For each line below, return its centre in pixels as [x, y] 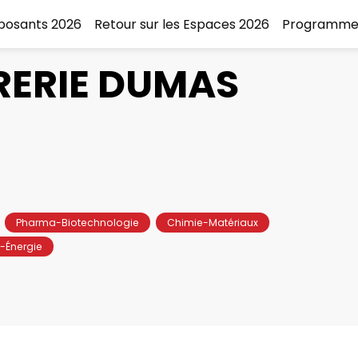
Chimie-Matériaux [213, 222]
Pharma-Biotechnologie [78, 222]
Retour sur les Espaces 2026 [182, 24]
